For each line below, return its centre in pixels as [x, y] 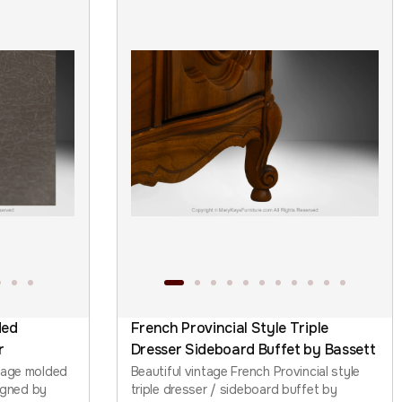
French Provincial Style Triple [229, 328]
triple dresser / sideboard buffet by [234, 389]
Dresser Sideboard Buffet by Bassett [253, 349]
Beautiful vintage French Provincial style [245, 371]
